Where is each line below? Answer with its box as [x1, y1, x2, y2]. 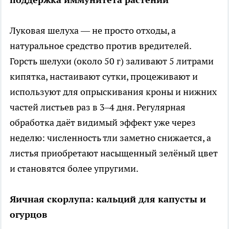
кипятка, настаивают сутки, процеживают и [10, 71, 198, 83]
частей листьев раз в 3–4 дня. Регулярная [10, 101, 186, 113]
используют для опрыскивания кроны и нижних [10, 86, 217, 98]
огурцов [10, 209, 47, 221]
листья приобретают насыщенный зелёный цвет [10, 147, 218, 159]
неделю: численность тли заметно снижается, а [10, 132, 211, 144]
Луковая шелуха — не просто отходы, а [10, 25, 176, 37]
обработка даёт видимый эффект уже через [10, 117, 196, 129]
